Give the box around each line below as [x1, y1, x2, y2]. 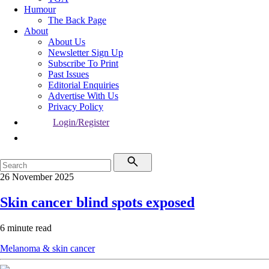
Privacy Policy [48, 101, 103, 112]
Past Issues [48, 69, 89, 79]
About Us [48, 37, 85, 47]
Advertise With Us [48, 91, 118, 101]
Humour [24, 4, 56, 14]
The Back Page [48, 15, 106, 25]
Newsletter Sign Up [48, 47, 123, 58]
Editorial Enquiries [48, 80, 119, 90]
